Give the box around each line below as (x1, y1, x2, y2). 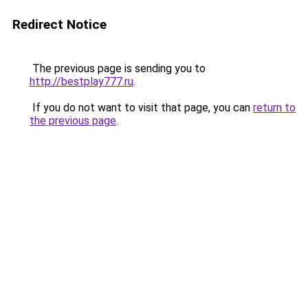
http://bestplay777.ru (30, 75, 133, 88)
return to (253, 101, 296, 114)
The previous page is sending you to (30, 62, 206, 75)
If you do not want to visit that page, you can (30, 101, 253, 114)
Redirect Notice (12, 16, 107, 32)
